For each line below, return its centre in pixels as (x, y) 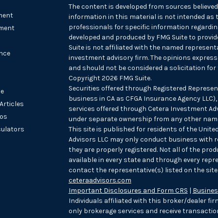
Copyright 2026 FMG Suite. (110, 78)
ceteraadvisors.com (100, 180)
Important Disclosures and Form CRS (128, 190)
